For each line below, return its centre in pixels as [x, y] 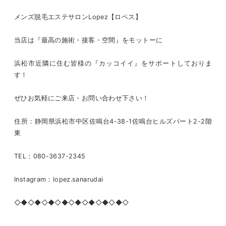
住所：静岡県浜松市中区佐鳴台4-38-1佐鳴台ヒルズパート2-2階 [113, 122]
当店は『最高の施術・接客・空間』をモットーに [89, 40]
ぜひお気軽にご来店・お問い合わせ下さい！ [82, 98]
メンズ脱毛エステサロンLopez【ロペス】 [78, 17]
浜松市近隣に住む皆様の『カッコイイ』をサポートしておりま [113, 64]
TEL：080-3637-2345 [50, 156]
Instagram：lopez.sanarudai [59, 180]
